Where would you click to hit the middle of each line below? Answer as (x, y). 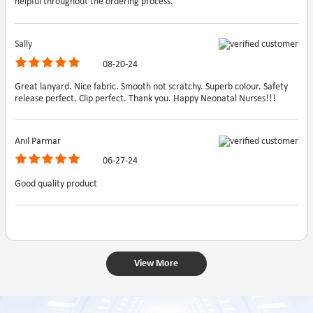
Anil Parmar (38, 141)
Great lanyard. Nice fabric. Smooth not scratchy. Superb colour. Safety (152, 87)
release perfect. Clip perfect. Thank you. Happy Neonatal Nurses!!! (146, 99)
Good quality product (56, 184)
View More (156, 263)
